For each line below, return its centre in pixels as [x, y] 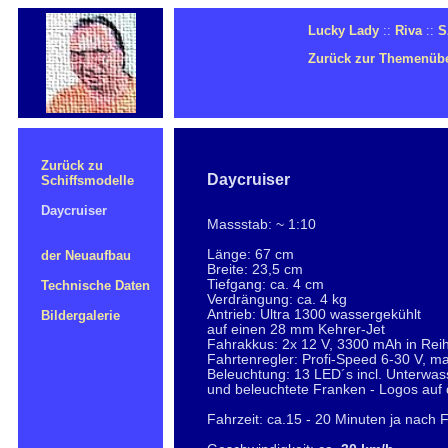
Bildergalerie [80, 315]
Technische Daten [95, 285]
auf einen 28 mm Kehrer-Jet [296, 329]
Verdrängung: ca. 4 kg [277, 299]
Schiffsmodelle [81, 180]
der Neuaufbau [86, 255]
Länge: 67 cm [250, 254]
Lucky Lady [343, 30]
